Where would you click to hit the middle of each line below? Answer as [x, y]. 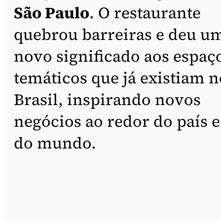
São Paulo [52, 13]
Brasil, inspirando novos [107, 99]
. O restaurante [145, 13]
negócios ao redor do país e [117, 121]
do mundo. [55, 143]
